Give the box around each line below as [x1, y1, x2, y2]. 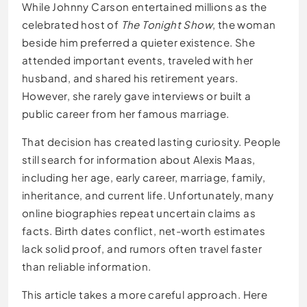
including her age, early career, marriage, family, [22, 171, 265, 184]
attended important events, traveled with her [22, 53, 254, 67]
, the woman [212, 18, 276, 32]
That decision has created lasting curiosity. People [22, 135, 281, 149]
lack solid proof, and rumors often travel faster [22, 242, 262, 256]
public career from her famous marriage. [22, 107, 230, 121]
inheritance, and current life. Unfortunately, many [22, 188, 273, 202]
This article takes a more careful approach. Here [22, 288, 268, 302]
